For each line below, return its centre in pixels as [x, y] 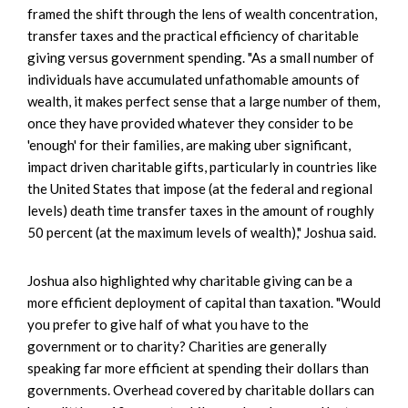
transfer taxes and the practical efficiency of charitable [193, 35]
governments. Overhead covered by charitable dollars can [201, 389]
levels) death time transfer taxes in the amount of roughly [201, 210]
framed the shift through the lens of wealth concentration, [202, 13]
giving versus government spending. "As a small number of [201, 57]
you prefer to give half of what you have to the [168, 324]
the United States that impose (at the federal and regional [200, 188]
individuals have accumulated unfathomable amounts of [194, 79]
